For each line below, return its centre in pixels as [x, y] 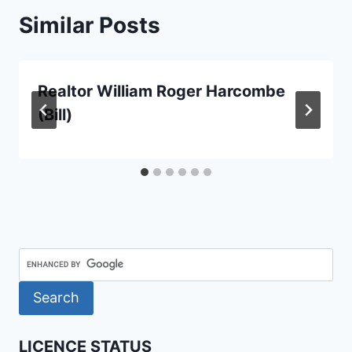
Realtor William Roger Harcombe [161, 92]
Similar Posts [90, 26]
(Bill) [55, 115]
